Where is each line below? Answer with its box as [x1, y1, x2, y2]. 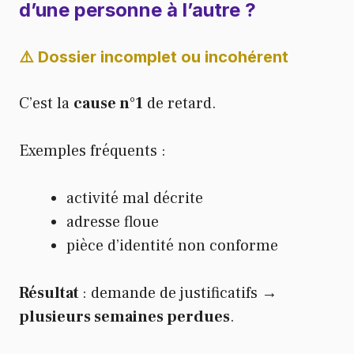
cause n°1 [73, 93, 143, 115]
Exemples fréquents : [19, 141, 166, 162]
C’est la [19, 93, 73, 115]
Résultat [19, 283, 82, 304]
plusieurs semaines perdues [19, 307, 230, 328]
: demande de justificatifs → [82, 283, 277, 304]
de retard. [143, 93, 217, 115]
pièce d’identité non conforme [66, 235, 278, 257]
